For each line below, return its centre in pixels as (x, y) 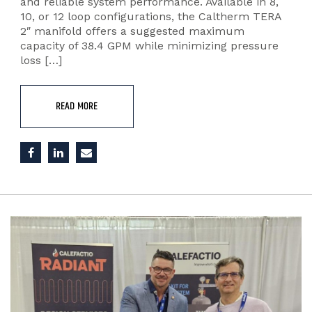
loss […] (41, 60)
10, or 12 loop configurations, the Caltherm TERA (150, 16)
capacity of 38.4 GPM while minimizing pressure (149, 46)
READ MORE (77, 106)
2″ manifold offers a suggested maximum (132, 31)
